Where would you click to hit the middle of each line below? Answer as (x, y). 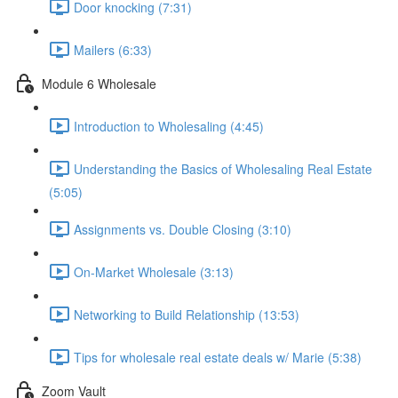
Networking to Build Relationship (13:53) (187, 314)
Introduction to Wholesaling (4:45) (169, 126)
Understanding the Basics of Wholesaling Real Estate (223, 168)
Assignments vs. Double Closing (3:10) (183, 229)
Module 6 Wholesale (99, 83)
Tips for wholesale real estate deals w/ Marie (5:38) (218, 357)
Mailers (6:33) (113, 49)
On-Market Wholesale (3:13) (154, 271)
